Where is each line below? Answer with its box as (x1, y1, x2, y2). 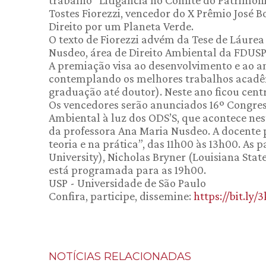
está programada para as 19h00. (49, 163, 206, 176)
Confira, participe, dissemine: (49, 189, 194, 202)
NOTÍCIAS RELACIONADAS (49, 249, 191, 263)
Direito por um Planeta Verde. (49, 19, 194, 33)
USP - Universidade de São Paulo (49, 176, 206, 189)
